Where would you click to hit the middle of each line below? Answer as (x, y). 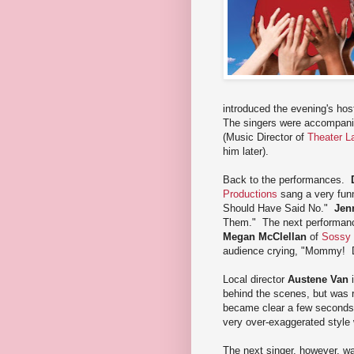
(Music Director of (265, 137)
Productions (250, 194)
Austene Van (318, 279)
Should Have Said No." (279, 208)
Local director (255, 279)
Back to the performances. (287, 179)
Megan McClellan (265, 236)
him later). (246, 151)
